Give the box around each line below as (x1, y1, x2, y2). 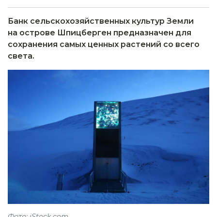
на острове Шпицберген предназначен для (8, 28, 191, 37)
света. (8, 51, 34, 61)
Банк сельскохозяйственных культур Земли (8, 16, 194, 26)
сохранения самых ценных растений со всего (8, 40, 200, 49)
